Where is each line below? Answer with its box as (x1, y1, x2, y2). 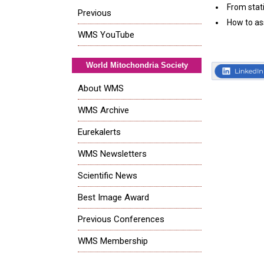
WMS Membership (78, 235, 148, 246)
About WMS (78, 82, 124, 94)
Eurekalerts (78, 126, 121, 137)
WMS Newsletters (78, 148, 147, 159)
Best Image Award (78, 192, 149, 203)
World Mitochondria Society (85, 60, 188, 70)
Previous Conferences (78, 213, 164, 225)
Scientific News (78, 170, 137, 181)
